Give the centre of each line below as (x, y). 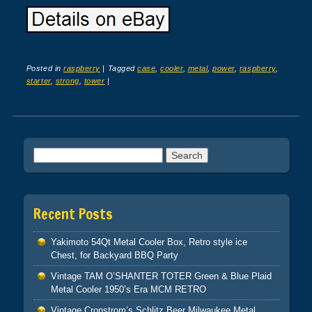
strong (67, 81)
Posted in (45, 69)
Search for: (57, 154)
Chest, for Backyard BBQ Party (114, 255)
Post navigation (71, 132)
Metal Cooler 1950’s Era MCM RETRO (128, 289)
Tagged (123, 69)
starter (38, 81)
